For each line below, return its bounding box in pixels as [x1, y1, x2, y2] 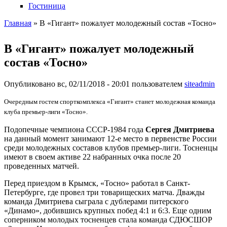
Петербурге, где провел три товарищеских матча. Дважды [4, 187, 205, 197]
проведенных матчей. [4, 161, 79, 170]
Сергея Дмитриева [145, 125, 214, 134]
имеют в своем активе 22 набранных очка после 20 [4, 152, 181, 161]
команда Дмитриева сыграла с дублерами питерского [4, 197, 188, 206]
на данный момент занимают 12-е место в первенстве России [4, 134, 217, 143]
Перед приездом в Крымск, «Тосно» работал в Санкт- [4, 178, 190, 187]
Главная [4, 18, 31, 27]
